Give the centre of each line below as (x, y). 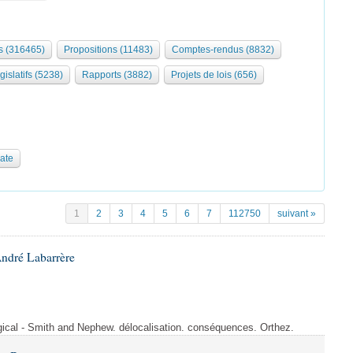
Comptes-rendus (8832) (223, 50)
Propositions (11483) (108, 50)
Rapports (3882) (117, 75)
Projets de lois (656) (214, 75)
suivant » (297, 214)
